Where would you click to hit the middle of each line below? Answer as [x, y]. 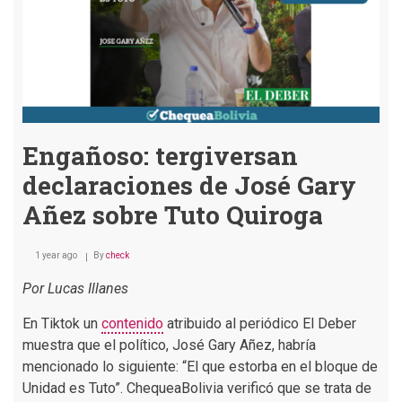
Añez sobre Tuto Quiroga [173, 214]
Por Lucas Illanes [75, 288]
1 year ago [56, 255]
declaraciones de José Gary [189, 185]
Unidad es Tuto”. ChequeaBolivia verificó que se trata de [197, 388]
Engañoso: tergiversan [160, 155]
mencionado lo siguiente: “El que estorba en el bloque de [200, 366]
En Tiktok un [62, 323]
